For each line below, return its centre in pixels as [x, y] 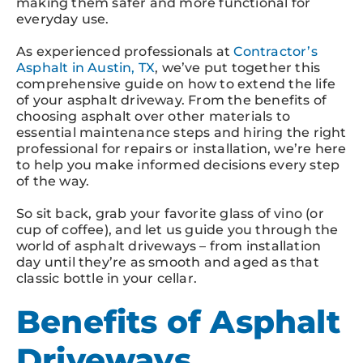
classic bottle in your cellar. [107, 278]
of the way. [53, 181]
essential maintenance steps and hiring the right [181, 132]
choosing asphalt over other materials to [154, 116]
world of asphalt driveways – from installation [169, 246]
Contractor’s [275, 51]
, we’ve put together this [238, 67]
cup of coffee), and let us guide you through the [177, 229]
